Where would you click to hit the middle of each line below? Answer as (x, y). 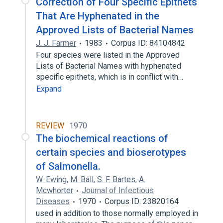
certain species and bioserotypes (111, 152)
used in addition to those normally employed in (117, 213)
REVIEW (50, 126)
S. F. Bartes (116, 179)
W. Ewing (51, 179)
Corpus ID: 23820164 (142, 201)
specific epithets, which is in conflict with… (111, 77)
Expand (49, 89)
